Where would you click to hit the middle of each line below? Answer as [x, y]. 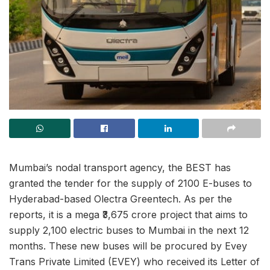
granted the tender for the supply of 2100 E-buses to [130, 184]
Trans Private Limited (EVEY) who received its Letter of [134, 262]
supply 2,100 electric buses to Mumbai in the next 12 [129, 231]
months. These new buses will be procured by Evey [128, 246]
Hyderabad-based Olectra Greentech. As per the [121, 199]
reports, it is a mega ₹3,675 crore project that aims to [128, 215]
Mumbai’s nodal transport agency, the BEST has [120, 168]
